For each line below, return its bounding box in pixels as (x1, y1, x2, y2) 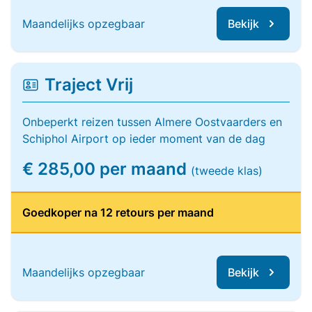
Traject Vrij (45, 75, 133, 95)
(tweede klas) (191, 164, 263, 178)
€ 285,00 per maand (22, 159, 191, 179)
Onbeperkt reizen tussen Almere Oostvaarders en (22, 115, 282, 129)
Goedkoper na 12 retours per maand (22, 205, 214, 219)
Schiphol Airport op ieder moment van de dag (22, 132, 265, 146)
